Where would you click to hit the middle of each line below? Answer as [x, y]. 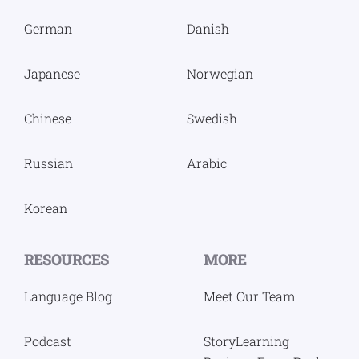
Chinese [48, 118]
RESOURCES [67, 259]
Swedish [212, 118]
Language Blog [68, 296]
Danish [208, 28]
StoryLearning [246, 341]
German [48, 28]
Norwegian [220, 73]
